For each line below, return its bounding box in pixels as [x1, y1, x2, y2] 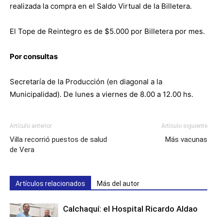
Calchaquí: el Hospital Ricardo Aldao [63, 203, 198, 214]
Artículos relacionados [15, 179, 85, 187]
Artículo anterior [10, 122, 52, 129]
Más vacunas [165, 135, 207, 144]
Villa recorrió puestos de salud [10, 135, 107, 144]
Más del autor [97, 179, 139, 187]
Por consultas [10, 51, 58, 61]
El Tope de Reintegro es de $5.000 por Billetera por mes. [10, 26, 205, 36]
